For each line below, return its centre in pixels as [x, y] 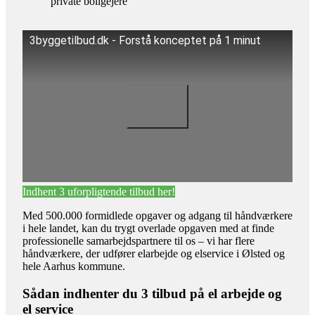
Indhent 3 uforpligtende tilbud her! [99, 192]
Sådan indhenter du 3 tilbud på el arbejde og [152, 293]
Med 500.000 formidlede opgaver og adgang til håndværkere [157, 216]
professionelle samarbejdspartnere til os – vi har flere [139, 241]
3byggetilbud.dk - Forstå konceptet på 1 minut [145, 41]
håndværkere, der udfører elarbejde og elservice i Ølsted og [154, 254]
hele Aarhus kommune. [74, 266]
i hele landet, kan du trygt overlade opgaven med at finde [148, 229]
